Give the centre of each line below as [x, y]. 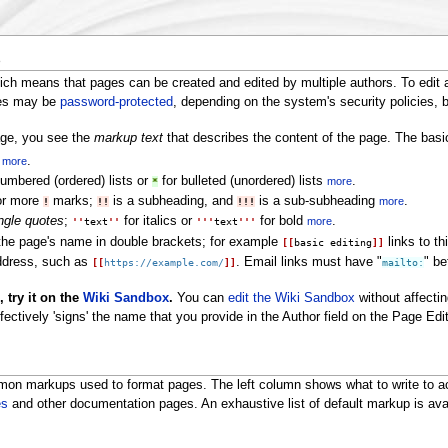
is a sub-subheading [317, 201]
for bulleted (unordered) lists [243, 180]
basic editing [333, 242]
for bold [282, 221]
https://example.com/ [164, 262]
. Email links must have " [309, 261]
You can [200, 297]
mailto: [403, 262]
